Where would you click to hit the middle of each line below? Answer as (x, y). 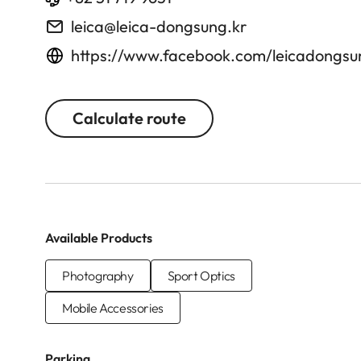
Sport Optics (201, 276)
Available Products (99, 238)
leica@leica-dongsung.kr (159, 26)
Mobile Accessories (113, 308)
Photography (98, 276)
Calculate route (129, 118)
